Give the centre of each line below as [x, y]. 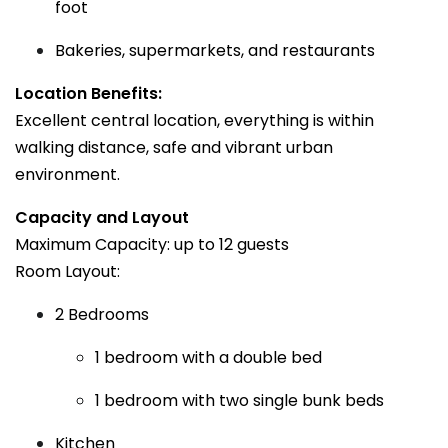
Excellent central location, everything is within [194, 120]
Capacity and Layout [102, 217]
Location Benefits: [88, 93]
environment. [67, 174]
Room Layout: [67, 271]
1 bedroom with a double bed [208, 357]
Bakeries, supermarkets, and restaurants [215, 50]
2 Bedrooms [102, 314]
